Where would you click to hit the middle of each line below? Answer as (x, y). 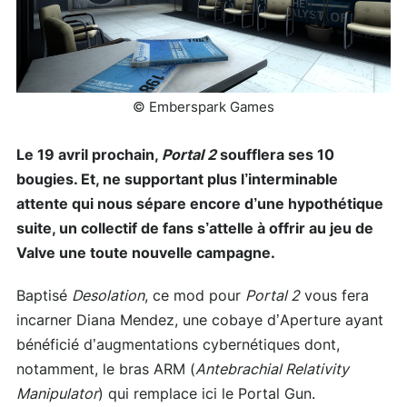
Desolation (108, 296)
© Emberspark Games (203, 107)
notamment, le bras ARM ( (106, 369)
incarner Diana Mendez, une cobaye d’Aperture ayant (200, 320)
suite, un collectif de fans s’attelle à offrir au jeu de (195, 228)
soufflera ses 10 (275, 155)
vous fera (334, 296)
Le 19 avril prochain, (89, 155)
